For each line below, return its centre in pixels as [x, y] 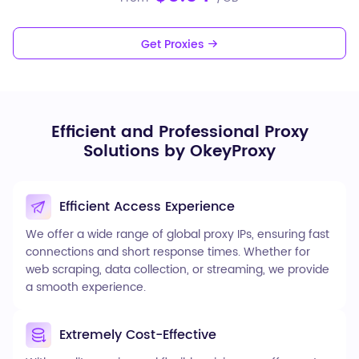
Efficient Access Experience [147, 207]
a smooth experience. [86, 287]
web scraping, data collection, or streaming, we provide [177, 270]
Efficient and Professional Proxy [179, 133]
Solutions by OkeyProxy [179, 152]
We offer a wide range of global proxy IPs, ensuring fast [177, 234]
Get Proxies [174, 44]
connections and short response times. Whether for [168, 252]
